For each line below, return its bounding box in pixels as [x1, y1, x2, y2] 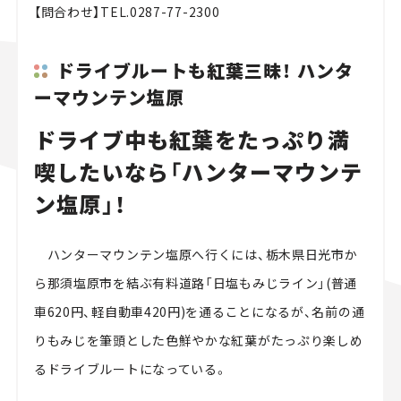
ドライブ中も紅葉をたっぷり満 [33, 124, 350, 156]
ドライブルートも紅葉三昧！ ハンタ [55, 56, 354, 83]
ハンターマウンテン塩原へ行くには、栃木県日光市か [33, 245, 358, 264]
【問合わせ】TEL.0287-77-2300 [33, 3, 220, 21]
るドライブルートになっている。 [33, 360, 228, 379]
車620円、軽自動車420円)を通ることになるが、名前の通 [33, 303, 365, 321]
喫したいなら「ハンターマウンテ [33, 156, 363, 188]
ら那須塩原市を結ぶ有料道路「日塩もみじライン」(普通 [33, 274, 358, 293]
